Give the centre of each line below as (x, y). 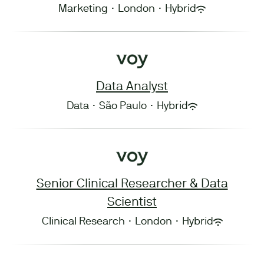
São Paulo (123, 106)
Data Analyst (132, 87)
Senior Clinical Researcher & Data (132, 184)
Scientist (132, 202)
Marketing (83, 9)
